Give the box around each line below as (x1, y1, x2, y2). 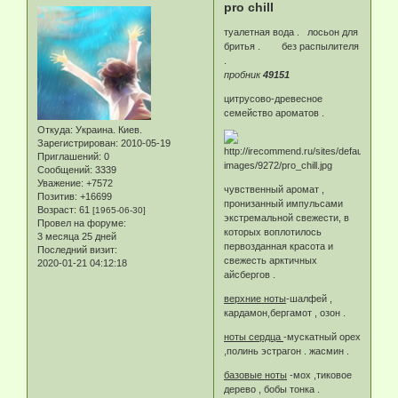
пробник (224, 68, 264, 80)
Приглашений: (37, 150, 101, 162)
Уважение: (37, 177, 84, 188)
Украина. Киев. (73, 123, 142, 135)
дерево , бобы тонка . (224, 383, 321, 394)
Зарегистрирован (37, 137, 115, 148)
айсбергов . (224, 268, 276, 280)
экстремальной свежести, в (224, 211, 350, 223)
